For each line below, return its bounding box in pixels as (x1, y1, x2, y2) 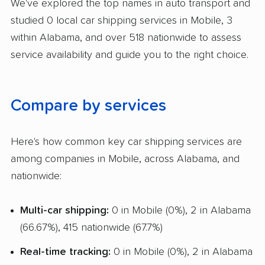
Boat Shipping (37, 7, 101, 18)
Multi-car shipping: (20, 205, 109, 216)
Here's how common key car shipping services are (11, 136, 242, 147)
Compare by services (11, 97, 166, 114)
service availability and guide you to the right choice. (11, 49, 248, 60)
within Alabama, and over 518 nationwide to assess (11, 32, 241, 43)
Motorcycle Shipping (37, 31, 131, 42)
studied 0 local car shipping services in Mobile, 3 (11, 15, 232, 26)
